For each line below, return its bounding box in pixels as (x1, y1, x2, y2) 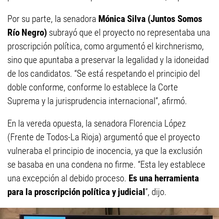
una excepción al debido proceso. (7, 173, 127, 184)
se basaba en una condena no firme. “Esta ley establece (7, 159, 205, 171)
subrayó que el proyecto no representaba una (49, 27, 210, 39)
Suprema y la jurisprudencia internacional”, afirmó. (7, 95, 187, 107)
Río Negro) (7, 27, 49, 39)
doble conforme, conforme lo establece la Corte (7, 82, 178, 93)
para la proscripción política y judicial (7, 186, 145, 198)
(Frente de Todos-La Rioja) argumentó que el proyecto (7, 131, 200, 143)
